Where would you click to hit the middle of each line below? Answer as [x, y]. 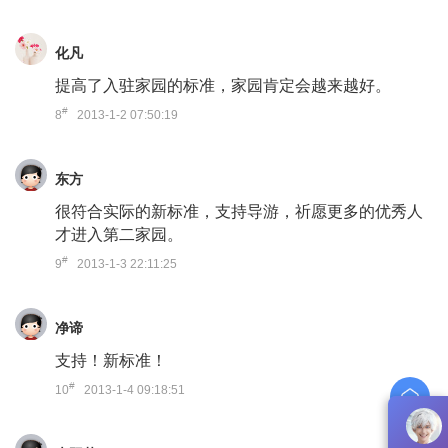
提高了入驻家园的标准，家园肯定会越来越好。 [223, 85]
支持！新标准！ [111, 360]
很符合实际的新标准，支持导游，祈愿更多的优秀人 [239, 211]
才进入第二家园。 [119, 234]
